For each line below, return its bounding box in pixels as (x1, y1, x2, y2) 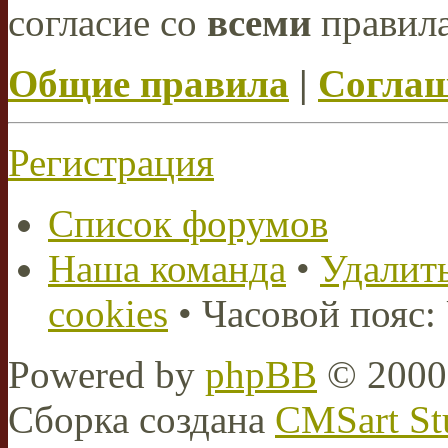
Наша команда (48, 246, 286, 290)
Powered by (8, 352, 205, 396)
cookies (48, 291, 168, 335)
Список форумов (48, 201, 328, 245)
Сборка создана (8, 397, 275, 441)
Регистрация (8, 140, 214, 184)
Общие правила (8, 61, 289, 105)
